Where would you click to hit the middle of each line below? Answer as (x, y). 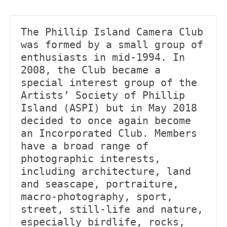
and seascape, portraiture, (100, 184)
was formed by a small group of (112, 45)
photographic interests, (91, 159)
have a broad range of (85, 146)
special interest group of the (109, 83)
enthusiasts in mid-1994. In (103, 57)
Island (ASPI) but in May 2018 (109, 108)
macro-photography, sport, (97, 197)
